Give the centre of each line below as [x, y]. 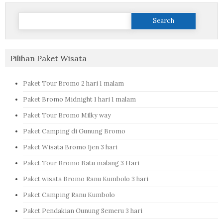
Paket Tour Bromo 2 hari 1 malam [73, 83]
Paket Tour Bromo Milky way [67, 115]
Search [28, 14]
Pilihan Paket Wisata [48, 58]
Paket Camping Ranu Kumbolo [69, 194]
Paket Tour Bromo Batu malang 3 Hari [81, 163]
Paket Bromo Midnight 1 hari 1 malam [79, 99]
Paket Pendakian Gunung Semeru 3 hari [83, 210]
